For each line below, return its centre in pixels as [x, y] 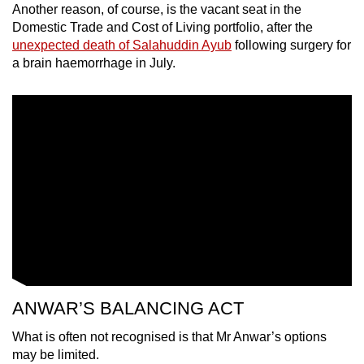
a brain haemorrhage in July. [94, 63]
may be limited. [56, 354]
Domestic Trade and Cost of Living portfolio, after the [162, 27]
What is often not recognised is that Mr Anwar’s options [169, 336]
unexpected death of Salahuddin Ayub [122, 45]
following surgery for [291, 45]
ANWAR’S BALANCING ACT [128, 308]
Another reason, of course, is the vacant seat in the [157, 9]
